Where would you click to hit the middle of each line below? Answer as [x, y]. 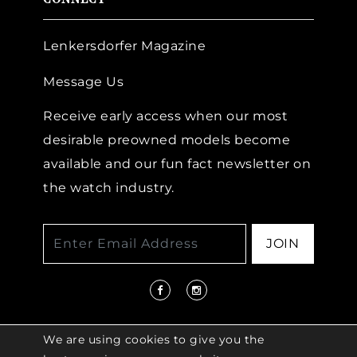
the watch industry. [109, 187]
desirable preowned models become [167, 139]
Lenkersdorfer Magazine [124, 45]
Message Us [83, 81]
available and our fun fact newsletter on [177, 163]
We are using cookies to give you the [153, 339]
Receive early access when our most [165, 116]
